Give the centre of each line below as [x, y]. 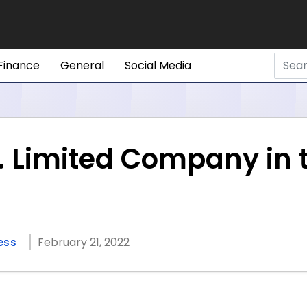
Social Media [158, 65]
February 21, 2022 [84, 242]
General [82, 65]
